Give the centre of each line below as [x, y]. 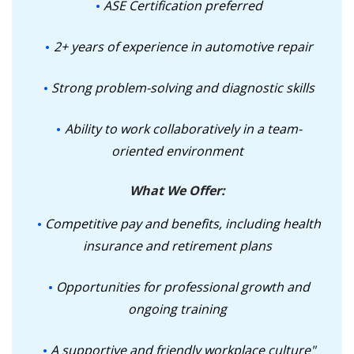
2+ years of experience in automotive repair [183, 47]
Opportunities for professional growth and [183, 287]
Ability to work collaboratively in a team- [183, 129]
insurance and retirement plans [177, 246]
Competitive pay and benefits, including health [183, 224]
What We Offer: [177, 190]
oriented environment [177, 151]
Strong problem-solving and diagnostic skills [183, 88]
